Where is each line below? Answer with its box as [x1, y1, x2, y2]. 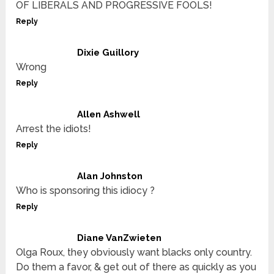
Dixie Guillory [77, 47, 139, 59]
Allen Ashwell [77, 109, 141, 120]
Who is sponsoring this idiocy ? [16, 185, 155, 197]
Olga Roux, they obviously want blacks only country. [16, 246, 253, 259]
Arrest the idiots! [16, 123, 92, 135]
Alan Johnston [77, 171, 143, 182]
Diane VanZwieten [77, 232, 162, 244]
